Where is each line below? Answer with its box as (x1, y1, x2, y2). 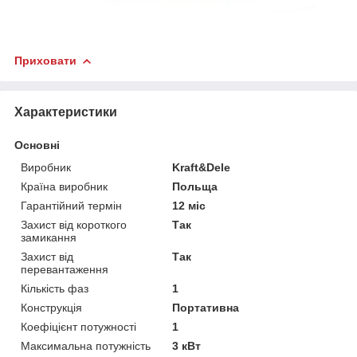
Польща (172, 179, 218, 193)
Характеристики (14, 104, 117, 119)
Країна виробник (21, 179, 108, 193)
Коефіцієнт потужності (21, 320, 136, 333)
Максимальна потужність (21, 339, 151, 352)
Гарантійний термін (21, 198, 122, 212)
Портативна (172, 300, 240, 314)
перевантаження (21, 262, 108, 276)
